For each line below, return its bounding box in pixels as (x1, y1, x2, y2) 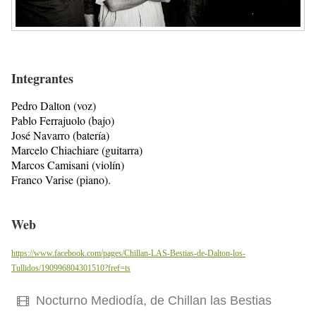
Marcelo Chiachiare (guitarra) (11, 142, 142, 157)
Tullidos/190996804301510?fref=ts (11, 262, 130, 273)
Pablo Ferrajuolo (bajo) (11, 112, 114, 128)
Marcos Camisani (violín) (11, 157, 124, 172)
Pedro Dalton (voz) (11, 97, 96, 113)
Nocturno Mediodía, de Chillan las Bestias (32, 293, 272, 308)
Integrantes (11, 68, 73, 87)
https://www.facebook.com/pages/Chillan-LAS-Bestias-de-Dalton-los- (11, 248, 245, 258)
